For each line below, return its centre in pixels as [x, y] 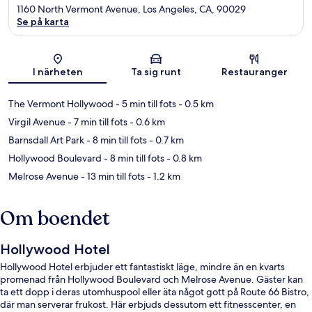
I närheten [57, 72]
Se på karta [43, 22]
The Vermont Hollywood [61, 104]
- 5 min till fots [145, 104]
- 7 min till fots [96, 122]
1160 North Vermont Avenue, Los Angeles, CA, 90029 [131, 9]
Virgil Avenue [37, 122]
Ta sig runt [156, 72]
